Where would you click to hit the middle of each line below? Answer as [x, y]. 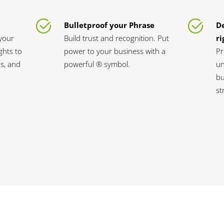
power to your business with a [115, 51]
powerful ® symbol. [97, 64]
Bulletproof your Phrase [109, 25]
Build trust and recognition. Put [117, 38]
